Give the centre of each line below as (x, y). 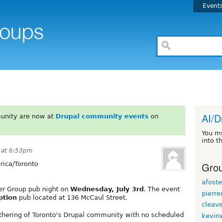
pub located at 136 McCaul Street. (72, 197)
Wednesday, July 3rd (107, 189)
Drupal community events (102, 116)
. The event (162, 189)
